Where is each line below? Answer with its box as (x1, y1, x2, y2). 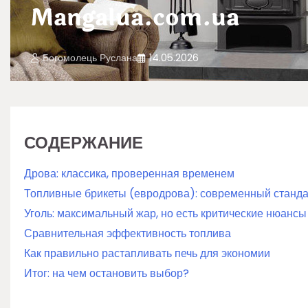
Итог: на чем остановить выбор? (24, 265, 189, 281)
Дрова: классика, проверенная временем (24, 166, 234, 181)
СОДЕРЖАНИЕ (24, 131, 143, 154)
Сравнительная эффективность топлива (24, 225, 231, 241)
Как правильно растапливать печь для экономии (24, 245, 270, 261)
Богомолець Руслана (43, 51, 137, 65)
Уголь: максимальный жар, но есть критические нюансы (24, 206, 307, 221)
